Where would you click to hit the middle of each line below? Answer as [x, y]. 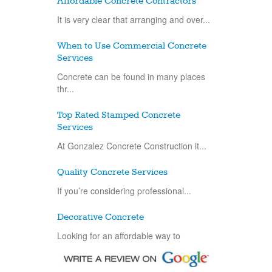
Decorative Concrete [100, 217]
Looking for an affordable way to [119, 235]
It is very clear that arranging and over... [134, 19]
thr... [66, 88]
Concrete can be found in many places [131, 76]
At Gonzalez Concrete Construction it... [132, 145]
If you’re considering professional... [124, 190]
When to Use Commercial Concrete [132, 46]
